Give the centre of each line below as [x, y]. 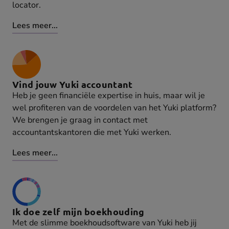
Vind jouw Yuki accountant [73, 84]
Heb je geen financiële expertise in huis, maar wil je [109, 96]
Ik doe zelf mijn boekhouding [78, 212]
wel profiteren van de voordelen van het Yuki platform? [114, 108]
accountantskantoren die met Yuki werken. [92, 133]
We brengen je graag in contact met [80, 120]
